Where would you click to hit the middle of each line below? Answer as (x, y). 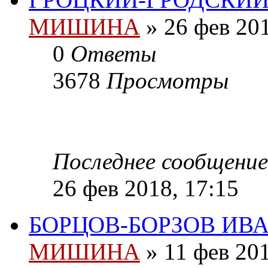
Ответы (113, 54)
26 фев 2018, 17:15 (146, 188)
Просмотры (167, 81)
